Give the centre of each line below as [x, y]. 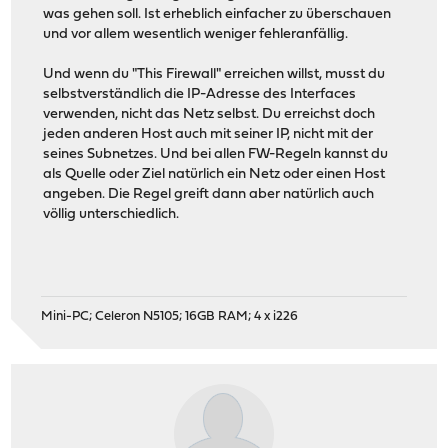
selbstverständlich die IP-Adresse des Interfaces [200, 94]
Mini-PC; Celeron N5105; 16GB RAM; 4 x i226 [170, 317]
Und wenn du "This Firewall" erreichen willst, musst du [214, 74]
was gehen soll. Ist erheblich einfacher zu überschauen [217, 14]
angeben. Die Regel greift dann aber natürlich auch [209, 194]
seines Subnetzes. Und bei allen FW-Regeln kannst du [216, 154]
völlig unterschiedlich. [111, 214]
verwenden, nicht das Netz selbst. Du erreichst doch [209, 114]
